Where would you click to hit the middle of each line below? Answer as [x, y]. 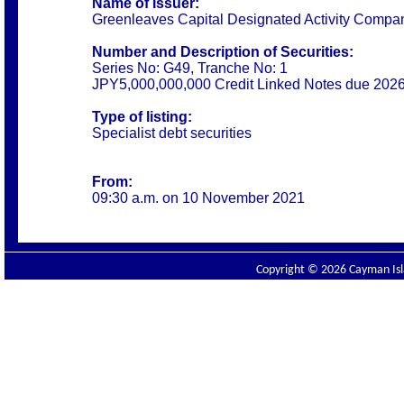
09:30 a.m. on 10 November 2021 [198, 198]
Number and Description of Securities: [223, 52]
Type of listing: [142, 117]
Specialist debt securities [172, 133]
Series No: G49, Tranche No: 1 [190, 68]
